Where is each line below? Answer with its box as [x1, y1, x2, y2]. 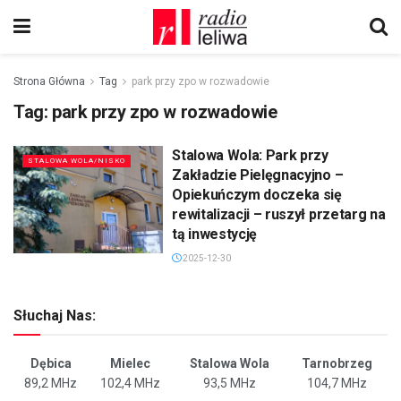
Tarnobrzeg [302, 356, 372, 371]
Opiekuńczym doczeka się [172, 186, 342, 203]
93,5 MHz [203, 376, 256, 390]
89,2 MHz [24, 376, 77, 390]
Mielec [110, 356, 150, 371]
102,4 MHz [100, 376, 160, 390]
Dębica [30, 356, 72, 371]
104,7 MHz [307, 376, 367, 390]
